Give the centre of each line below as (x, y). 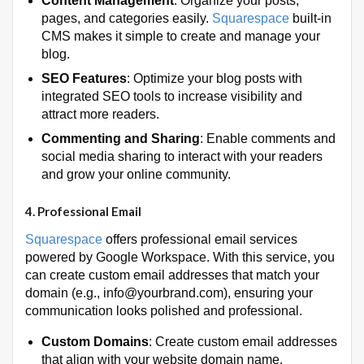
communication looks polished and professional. (164, 311)
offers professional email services (201, 240)
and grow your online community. (136, 174)
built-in (312, 18)
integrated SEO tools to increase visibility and (172, 96)
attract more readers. (100, 114)
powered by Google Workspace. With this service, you (180, 258)
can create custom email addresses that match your (172, 275)
